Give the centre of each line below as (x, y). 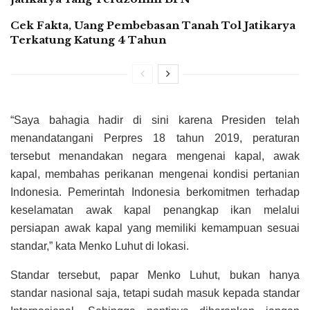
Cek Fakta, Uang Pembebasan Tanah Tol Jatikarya (153, 26)
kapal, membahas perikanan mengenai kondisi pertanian (155, 174)
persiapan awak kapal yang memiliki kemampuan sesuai (155, 228)
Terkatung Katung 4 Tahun (88, 40)
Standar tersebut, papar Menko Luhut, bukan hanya (155, 275)
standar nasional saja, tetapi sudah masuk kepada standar (155, 293)
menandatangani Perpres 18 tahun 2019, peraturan (155, 138)
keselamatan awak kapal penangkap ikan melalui (155, 210)
